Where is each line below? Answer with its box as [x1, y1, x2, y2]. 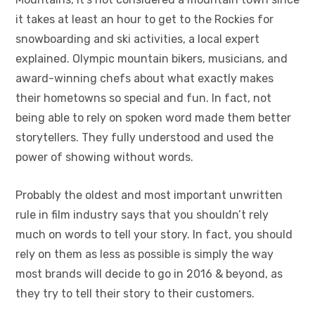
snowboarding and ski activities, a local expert [15, 32, 259, 46]
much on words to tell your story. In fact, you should [15, 227, 292, 241]
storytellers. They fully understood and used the [15, 130, 274, 144]
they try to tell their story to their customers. [15, 286, 255, 300]
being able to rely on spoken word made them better [15, 110, 291, 124]
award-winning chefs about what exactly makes [15, 71, 274, 85]
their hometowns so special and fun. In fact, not [15, 91, 271, 105]
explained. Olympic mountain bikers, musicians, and [15, 51, 288, 65]
